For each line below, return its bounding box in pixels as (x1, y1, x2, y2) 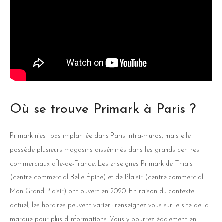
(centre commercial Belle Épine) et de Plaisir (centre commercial (10, 174, 203, 182)
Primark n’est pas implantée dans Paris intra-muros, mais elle (10, 132, 191, 140)
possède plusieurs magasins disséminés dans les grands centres (10, 146, 199, 154)
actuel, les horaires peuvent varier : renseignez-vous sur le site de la (10, 202, 209, 210)
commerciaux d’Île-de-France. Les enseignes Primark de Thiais (10, 160, 193, 168)
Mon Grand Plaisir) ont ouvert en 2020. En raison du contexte (10, 188, 194, 196)
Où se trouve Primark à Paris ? (10, 103, 200, 117)
